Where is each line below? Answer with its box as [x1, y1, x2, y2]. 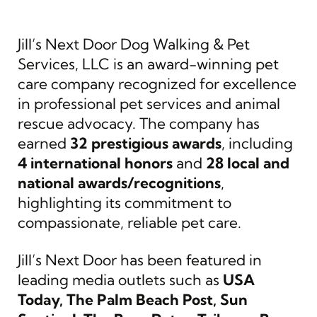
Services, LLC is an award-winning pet [18, 54, 279, 73]
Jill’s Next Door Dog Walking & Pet [18, 35, 250, 53]
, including [221, 134, 293, 152]
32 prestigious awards [70, 134, 221, 152]
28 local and [206, 154, 289, 172]
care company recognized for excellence [18, 74, 296, 93]
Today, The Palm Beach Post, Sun [18, 290, 248, 309]
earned [18, 134, 70, 152]
